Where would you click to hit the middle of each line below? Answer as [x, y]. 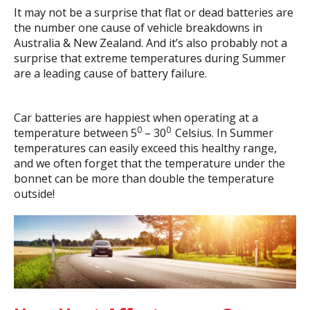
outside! [34, 194]
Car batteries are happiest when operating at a [136, 118]
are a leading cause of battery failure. [110, 73]
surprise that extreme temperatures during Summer [150, 58]
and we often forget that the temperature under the [149, 163]
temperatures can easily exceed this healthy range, [145, 148]
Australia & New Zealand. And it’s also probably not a [151, 43]
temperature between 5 [75, 133]
